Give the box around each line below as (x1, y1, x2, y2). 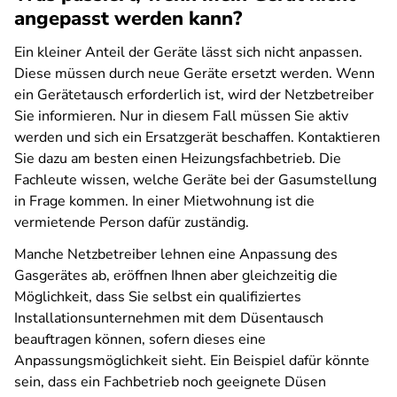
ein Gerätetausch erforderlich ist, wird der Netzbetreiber (14, 85, 374, 105)
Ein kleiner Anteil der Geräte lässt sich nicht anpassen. (14, 43, 362, 62)
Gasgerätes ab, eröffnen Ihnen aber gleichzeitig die (14, 266, 338, 285)
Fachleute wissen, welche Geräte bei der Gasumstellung (14, 170, 377, 190)
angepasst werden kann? (14, 5, 242, 32)
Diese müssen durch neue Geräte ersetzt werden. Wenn (14, 64, 375, 83)
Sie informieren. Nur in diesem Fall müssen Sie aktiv (14, 106, 348, 126)
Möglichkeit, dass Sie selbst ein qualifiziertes (14, 287, 301, 307)
